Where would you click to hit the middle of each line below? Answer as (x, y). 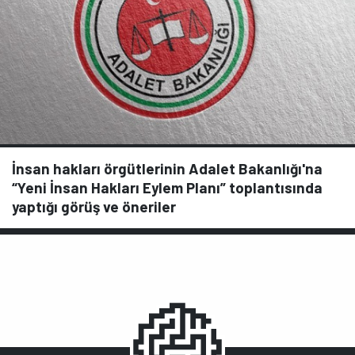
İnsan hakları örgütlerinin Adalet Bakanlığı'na (167, 169)
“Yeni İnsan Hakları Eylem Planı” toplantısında (167, 188)
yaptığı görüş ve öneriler (94, 207)
